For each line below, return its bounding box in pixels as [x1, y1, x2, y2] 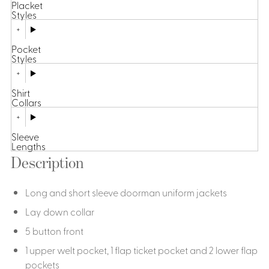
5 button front [25, 224, 83, 238]
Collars [11, 95, 41, 109]
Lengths [11, 139, 46, 153]
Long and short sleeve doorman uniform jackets [25, 186, 227, 199]
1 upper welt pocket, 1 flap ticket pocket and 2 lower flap [25, 243, 258, 257]
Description [10, 153, 83, 172]
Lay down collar [25, 205, 94, 219]
